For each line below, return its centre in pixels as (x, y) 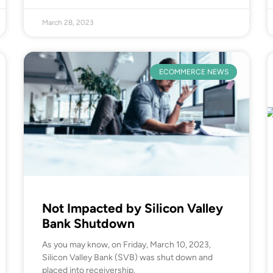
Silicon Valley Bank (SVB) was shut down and (127, 257)
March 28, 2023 (68, 23)
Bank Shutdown (88, 223)
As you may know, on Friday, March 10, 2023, (126, 244)
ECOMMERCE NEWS (193, 72)
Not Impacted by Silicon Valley (133, 208)
